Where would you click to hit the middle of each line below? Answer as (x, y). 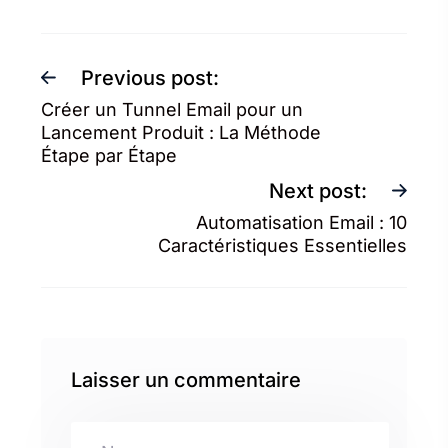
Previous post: (150, 78)
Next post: (318, 191)
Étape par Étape (109, 156)
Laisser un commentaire (186, 380)
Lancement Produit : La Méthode (181, 133)
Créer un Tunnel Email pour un (172, 110)
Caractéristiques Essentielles (282, 246)
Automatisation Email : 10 (301, 223)
